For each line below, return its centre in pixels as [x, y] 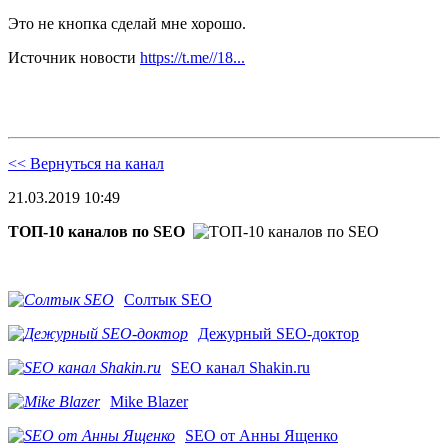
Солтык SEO [168, 300]
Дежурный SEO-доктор [278, 334]
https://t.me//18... [192, 58]
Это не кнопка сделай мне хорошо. [127, 24]
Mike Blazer [149, 402]
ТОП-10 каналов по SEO [96, 232]
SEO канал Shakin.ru [240, 368]
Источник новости [74, 58]
